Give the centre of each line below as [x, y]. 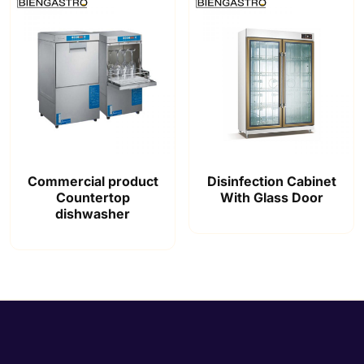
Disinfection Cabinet [271, 181]
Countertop [93, 197]
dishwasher [93, 213]
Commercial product [93, 181]
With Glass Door [271, 197]
